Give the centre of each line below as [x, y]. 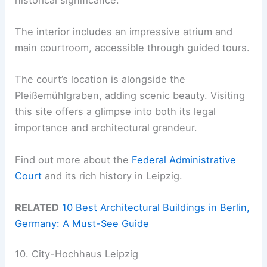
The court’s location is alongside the [100, 80]
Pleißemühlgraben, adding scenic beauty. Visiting [130, 96]
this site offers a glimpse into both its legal [116, 112]
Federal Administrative [184, 159]
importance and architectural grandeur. [106, 128]
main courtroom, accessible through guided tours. [133, 48]
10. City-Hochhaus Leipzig [77, 254]
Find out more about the [74, 159]
